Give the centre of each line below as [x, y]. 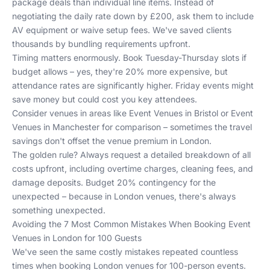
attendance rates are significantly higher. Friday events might [133, 85]
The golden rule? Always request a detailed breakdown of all [131, 155]
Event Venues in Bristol [174, 113]
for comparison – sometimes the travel [176, 127]
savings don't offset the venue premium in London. [112, 141]
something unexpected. [59, 210]
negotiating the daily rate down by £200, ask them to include [133, 16]
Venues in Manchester [56, 127]
